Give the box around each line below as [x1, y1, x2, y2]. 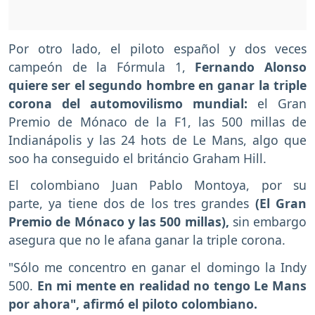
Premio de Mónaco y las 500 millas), [8, 213, 233, 231]
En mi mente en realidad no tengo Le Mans [37, 277, 307, 295]
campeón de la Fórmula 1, [8, 58, 195, 75]
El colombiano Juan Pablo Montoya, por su [8, 176, 307, 194]
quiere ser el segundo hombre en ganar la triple [8, 76, 307, 94]
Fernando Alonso [195, 58, 307, 75]
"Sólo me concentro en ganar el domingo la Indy [8, 259, 307, 276]
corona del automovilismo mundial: [8, 94, 247, 112]
